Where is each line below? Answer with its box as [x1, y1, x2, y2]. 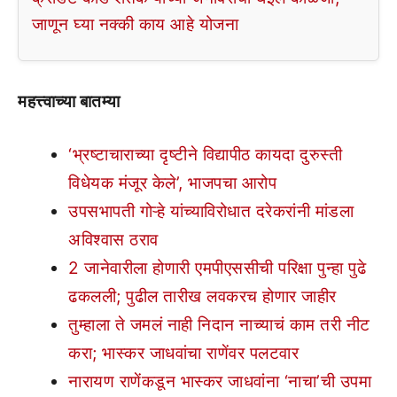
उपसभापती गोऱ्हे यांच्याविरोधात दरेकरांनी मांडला [68, 201, 354, 222]
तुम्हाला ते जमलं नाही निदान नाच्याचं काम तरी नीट [68, 315, 370, 335]
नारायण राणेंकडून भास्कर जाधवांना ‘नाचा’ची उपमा [68, 371, 371, 392]
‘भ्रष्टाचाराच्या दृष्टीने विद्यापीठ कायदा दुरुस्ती [68, 144, 342, 165]
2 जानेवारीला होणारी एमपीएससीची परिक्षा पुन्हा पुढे [68, 258, 366, 278]
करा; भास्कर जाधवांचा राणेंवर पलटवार [68, 343, 299, 363]
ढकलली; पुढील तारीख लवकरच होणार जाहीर [68, 286, 337, 307]
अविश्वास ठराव [68, 230, 159, 250]
